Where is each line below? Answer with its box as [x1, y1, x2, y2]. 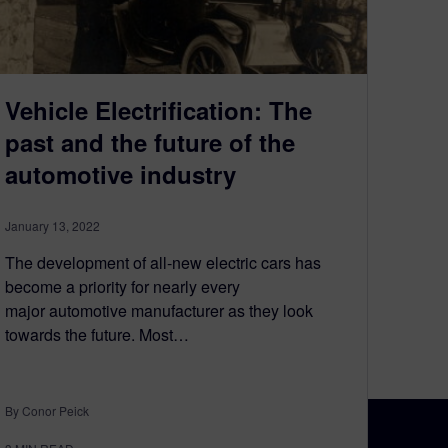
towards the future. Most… [5, 323, 189, 346]
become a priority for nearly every [5, 275, 240, 298]
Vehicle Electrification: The [5, 93, 312, 127]
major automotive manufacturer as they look [5, 299, 313, 322]
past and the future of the [5, 125, 295, 159]
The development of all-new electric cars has [5, 251, 321, 274]
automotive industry [5, 157, 236, 191]
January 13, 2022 [5, 217, 100, 234]
